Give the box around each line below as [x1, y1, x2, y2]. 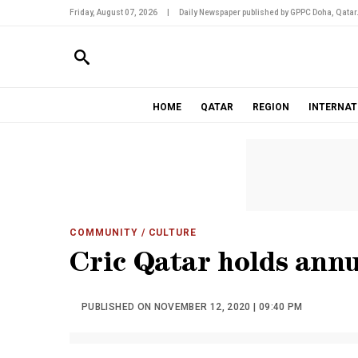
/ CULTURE [137, 227, 197, 238]
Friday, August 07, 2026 [70, 8, 157, 17]
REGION [252, 101, 289, 113]
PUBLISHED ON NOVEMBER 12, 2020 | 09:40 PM [82, 301, 303, 312]
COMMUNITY [70, 227, 138, 238]
